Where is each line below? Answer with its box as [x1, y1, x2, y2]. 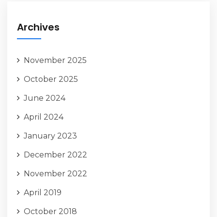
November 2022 [24, 169, 87, 178]
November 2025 [24, 55, 87, 65]
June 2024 [24, 93, 65, 103]
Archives [17, 20, 60, 34]
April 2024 [24, 112, 63, 122]
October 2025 [24, 74, 78, 84]
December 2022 [24, 150, 87, 159]
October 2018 [24, 206, 77, 216]
